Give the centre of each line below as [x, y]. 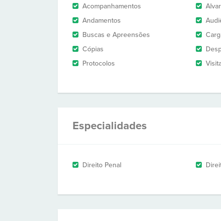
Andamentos [102, 20]
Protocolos [99, 63]
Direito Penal [102, 165]
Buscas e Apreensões [116, 35]
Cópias [93, 49]
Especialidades [110, 126]
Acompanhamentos [112, 6]
